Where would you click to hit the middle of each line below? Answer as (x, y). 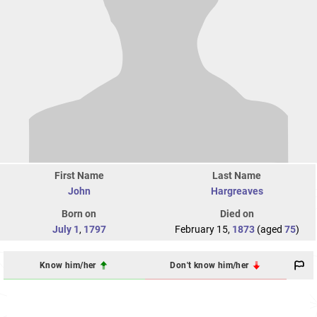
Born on (79, 214)
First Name (79, 176)
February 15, (203, 230)
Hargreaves (237, 191)
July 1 (65, 230)
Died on (237, 214)
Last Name (237, 176)
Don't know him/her (211, 265)
